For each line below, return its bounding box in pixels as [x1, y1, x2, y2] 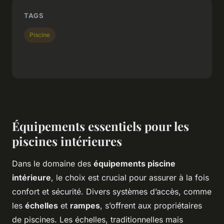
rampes [70, 200, 100, 210]
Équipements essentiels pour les [12, 117, 189, 134]
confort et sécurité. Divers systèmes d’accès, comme [12, 186, 211, 196]
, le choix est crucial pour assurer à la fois [51, 172, 209, 182]
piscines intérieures [12, 132, 122, 149]
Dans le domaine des [12, 158, 93, 168]
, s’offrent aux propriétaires [100, 200, 202, 210]
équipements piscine [93, 158, 175, 168]
